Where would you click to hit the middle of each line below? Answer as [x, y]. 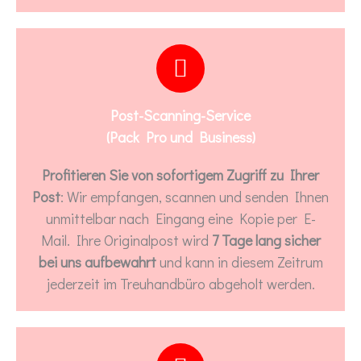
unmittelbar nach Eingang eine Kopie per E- [180, 219]
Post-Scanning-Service [180, 116]
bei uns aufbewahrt [97, 262]
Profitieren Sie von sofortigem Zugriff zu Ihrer [180, 175]
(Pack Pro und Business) [180, 137]
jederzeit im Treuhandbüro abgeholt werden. [180, 284]
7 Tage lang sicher [264, 241]
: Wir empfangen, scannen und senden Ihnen [195, 197]
